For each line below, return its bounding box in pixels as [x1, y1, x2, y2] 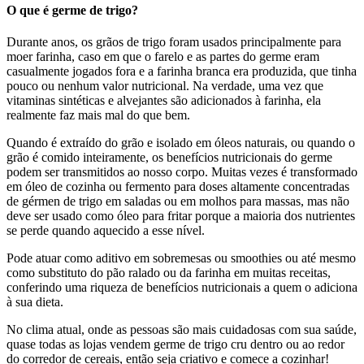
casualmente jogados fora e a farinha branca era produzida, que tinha [6, 64, 357, 79]
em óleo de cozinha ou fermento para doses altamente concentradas [6, 180, 349, 194]
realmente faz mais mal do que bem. [6, 108, 190, 123]
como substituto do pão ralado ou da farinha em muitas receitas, [6, 266, 331, 280]
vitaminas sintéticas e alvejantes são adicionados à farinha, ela [6, 93, 321, 108]
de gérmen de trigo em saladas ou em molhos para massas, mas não [6, 194, 349, 209]
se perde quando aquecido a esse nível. [6, 223, 205, 238]
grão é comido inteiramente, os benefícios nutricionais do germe [6, 150, 332, 165]
